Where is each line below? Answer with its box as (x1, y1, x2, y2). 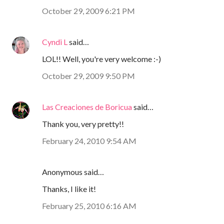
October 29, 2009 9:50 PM (42, 70, 135, 80)
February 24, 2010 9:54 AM (42, 135, 136, 145)
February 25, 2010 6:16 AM (42, 200, 136, 210)
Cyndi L (42, 36, 67, 46)
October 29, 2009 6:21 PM (42, 5, 135, 15)
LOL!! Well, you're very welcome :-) (42, 53, 161, 63)
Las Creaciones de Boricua (42, 101, 132, 111)
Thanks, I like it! (42, 183, 96, 193)
